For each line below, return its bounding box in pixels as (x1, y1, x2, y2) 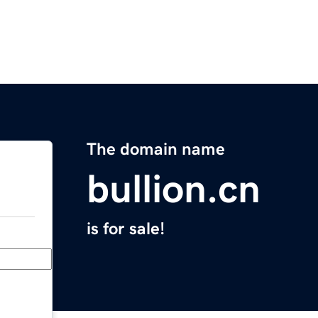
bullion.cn (87, 169, 261, 209)
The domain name (87, 141, 225, 158)
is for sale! (87, 220, 165, 238)
